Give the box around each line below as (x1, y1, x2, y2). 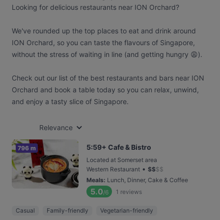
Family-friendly (47, 207, 88, 214)
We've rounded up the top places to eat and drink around (12, 27, 196, 35)
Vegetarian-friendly (100, 207, 153, 214)
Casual (16, 207, 35, 214)
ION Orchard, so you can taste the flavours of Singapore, (12, 38, 195, 47)
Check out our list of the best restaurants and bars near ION (12, 74, 204, 82)
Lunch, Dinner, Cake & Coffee (107, 176, 188, 184)
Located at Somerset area (86, 156, 157, 164)
